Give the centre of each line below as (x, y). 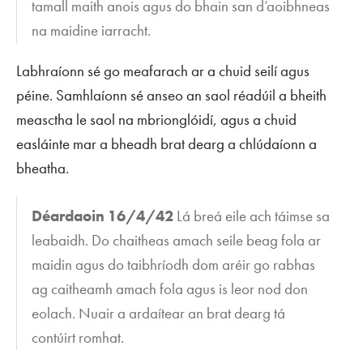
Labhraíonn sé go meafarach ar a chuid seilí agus (163, 71)
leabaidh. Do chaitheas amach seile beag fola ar (177, 240)
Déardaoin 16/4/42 (103, 216)
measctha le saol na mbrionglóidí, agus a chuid (156, 120)
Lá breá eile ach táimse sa (252, 216)
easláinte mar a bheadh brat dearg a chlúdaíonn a (167, 144)
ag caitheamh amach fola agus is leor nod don (170, 288)
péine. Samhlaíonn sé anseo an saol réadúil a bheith (171, 96)
